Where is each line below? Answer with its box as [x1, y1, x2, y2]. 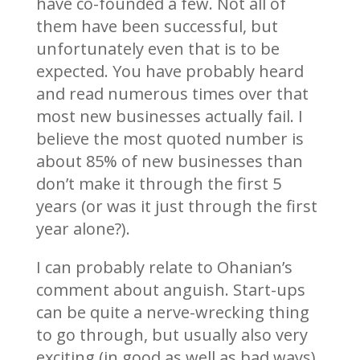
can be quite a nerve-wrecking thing [35, 301, 309, 323]
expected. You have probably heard [35, 59, 304, 82]
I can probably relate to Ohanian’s [35, 256, 292, 278]
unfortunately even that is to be [35, 37, 280, 59]
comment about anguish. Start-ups [35, 278, 305, 301]
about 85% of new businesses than [35, 149, 303, 172]
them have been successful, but [35, 14, 278, 37]
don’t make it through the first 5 [35, 172, 281, 194]
